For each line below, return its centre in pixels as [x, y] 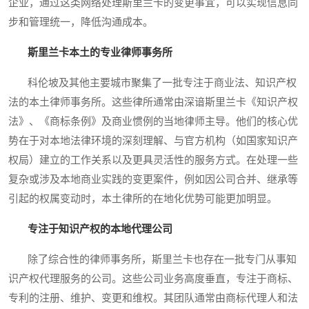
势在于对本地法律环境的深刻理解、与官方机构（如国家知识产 [153, 141]
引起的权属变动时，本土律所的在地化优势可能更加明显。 [143, 199]
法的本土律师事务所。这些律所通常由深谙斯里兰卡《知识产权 [153, 102]
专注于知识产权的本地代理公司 [100, 229]
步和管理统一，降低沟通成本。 [81, 22]
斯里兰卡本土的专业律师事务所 [100, 53]
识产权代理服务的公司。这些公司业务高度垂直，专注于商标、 [153, 279]
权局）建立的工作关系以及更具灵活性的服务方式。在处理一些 [153, 160]
